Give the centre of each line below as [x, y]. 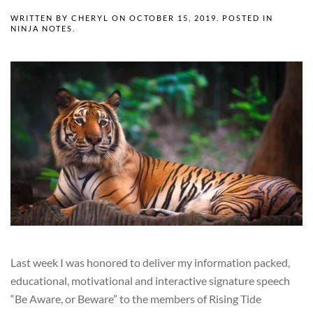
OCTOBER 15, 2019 [173, 18]
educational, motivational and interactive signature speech [150, 281]
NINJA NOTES [42, 28]
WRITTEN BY [41, 18]
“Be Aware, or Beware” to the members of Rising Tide [136, 299]
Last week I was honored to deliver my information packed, [150, 263]
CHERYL [90, 18]
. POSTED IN [245, 18]
